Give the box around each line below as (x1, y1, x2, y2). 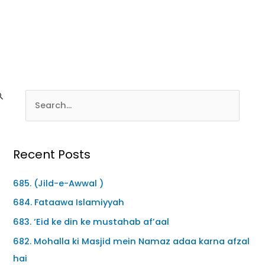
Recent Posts (13, 146, 91, 163)
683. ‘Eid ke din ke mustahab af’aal (13, 216, 170, 228)
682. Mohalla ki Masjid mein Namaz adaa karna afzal (13, 235, 250, 247)
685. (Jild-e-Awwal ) (13, 177, 105, 189)
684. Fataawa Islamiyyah (13, 196, 125, 209)
